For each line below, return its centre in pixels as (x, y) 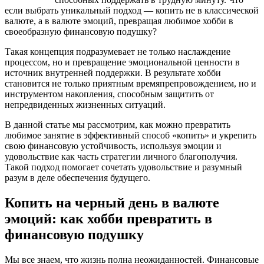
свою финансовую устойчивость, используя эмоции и (113, 146)
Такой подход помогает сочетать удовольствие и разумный (123, 167)
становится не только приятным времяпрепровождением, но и (131, 83)
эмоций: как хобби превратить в (108, 218)
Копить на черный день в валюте (112, 202)
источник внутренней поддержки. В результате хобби (113, 72)
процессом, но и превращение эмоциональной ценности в (122, 62)
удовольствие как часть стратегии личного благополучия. (121, 156)
